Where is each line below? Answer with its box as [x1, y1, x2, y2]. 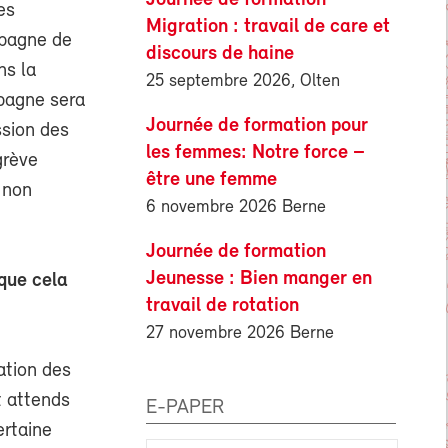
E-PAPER [146, 397, 224, 418]
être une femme [146, 169, 277, 190]
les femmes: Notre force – [146, 142, 365, 163]
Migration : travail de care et [146, 16, 390, 37]
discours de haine [146, 43, 294, 64]
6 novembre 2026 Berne [146, 197, 326, 217]
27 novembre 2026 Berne [146, 323, 334, 343]
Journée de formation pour [146, 115, 368, 136]
